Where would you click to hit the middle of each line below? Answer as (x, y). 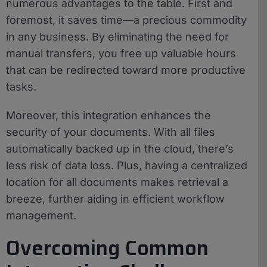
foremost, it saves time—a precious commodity (126, 20)
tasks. (21, 86)
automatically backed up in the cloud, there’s (120, 148)
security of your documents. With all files (111, 132)
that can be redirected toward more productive (126, 70)
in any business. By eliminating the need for (117, 36)
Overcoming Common (107, 248)
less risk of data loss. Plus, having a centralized (127, 165)
